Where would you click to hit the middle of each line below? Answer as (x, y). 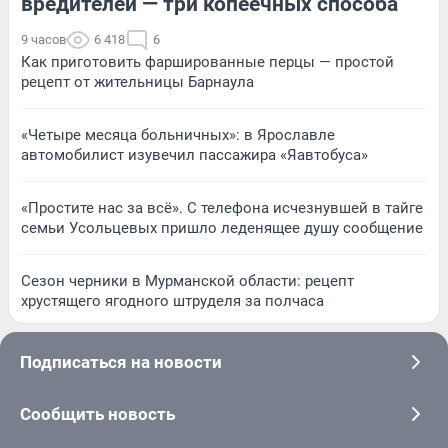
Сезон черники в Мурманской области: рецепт (187, 280)
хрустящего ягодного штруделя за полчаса (172, 300)
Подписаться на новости (121, 361)
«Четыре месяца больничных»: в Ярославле (178, 134)
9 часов (43, 39)
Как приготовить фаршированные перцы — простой (207, 61)
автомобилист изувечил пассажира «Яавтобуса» (194, 154)
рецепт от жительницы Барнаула (137, 81)
